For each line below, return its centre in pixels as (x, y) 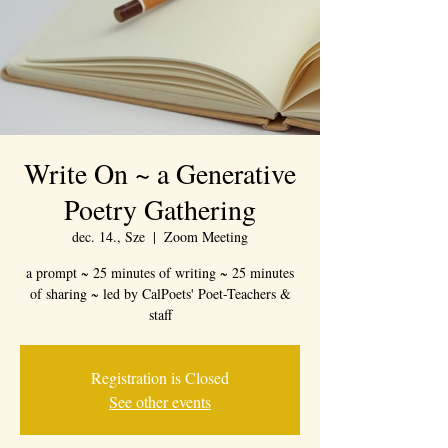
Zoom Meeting (206, 236)
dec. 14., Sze (108, 236)
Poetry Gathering (160, 209)
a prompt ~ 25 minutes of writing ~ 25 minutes (160, 272)
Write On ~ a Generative (160, 173)
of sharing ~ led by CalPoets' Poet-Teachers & (160, 293)
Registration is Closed (160, 377)
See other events (160, 401)
